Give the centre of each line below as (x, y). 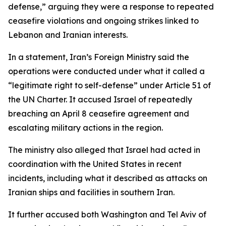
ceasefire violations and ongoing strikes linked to (103, 21)
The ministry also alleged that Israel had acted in (104, 150)
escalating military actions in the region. (86, 128)
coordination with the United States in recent (95, 164)
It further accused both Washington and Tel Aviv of (107, 214)
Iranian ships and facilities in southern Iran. (91, 192)
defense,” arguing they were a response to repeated (111, 7)
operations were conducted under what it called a (106, 71)
